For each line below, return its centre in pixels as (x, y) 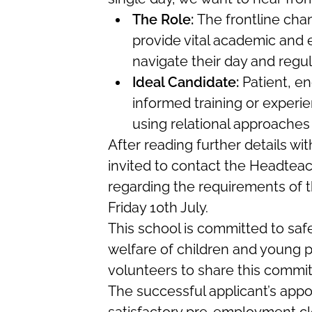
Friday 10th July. (158, 208)
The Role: (164, 19)
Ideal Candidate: (185, 82)
